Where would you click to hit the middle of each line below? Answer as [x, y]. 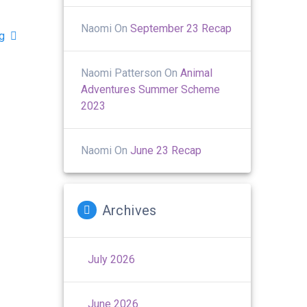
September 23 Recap [181, 28]
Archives [129, 210]
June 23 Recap [166, 150]
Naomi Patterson [122, 73]
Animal [197, 73]
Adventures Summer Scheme [151, 89]
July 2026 [112, 259]
